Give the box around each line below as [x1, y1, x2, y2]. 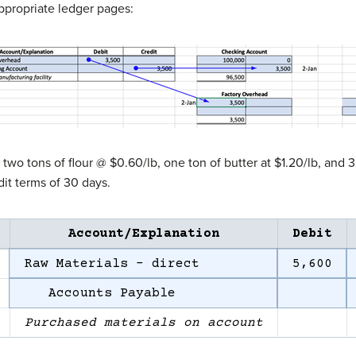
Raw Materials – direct [24, 256, 199, 271]
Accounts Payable [24, 285, 176, 300]
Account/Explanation [68, 226, 219, 241]
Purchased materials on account [24, 315, 263, 330]
